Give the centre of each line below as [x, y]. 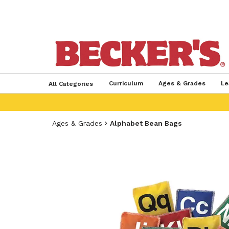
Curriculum [126, 83]
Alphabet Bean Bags [146, 123]
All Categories [71, 84]
